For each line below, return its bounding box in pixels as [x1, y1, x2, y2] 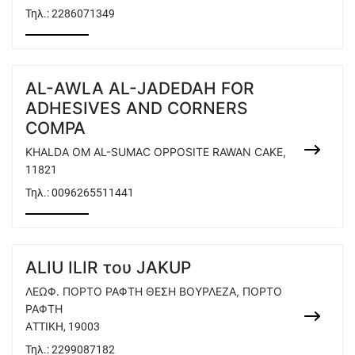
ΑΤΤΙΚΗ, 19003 [25, 320, 100, 333]
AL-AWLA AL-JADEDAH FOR [25, 78, 254, 98]
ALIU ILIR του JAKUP [25, 258, 191, 277]
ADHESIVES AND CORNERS [25, 98, 248, 118]
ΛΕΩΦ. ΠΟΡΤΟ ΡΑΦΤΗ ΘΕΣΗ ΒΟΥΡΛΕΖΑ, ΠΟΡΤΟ [25, 284, 282, 298]
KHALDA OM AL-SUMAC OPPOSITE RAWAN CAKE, [25, 145, 286, 158]
